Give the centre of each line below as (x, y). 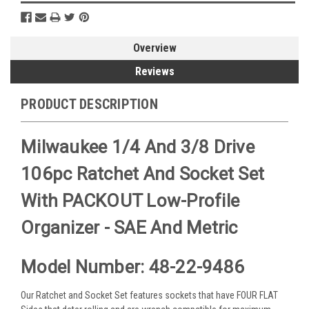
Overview (154, 48)
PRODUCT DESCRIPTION (89, 104)
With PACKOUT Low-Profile (130, 201)
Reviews (154, 71)
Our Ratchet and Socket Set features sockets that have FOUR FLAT (149, 295)
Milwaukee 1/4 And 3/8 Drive (138, 147)
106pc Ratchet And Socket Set (142, 174)
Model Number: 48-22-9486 (132, 267)
